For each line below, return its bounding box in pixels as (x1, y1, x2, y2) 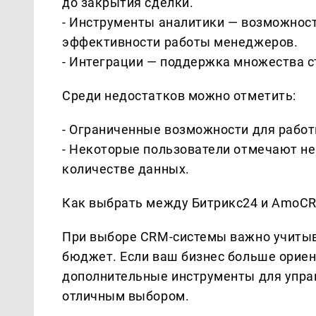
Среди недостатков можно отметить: (62, 87, 296, 103)
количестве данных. (62, 161, 190, 176)
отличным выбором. (62, 288, 190, 303)
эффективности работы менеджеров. (62, 34, 298, 49)
